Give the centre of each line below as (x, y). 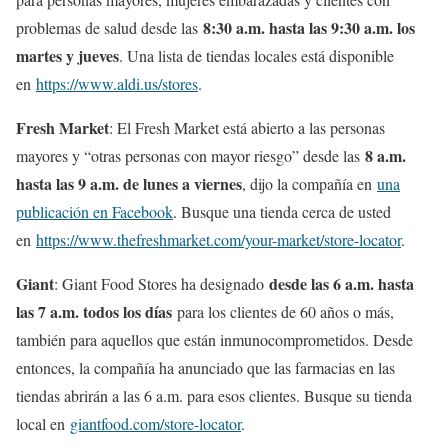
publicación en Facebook (94, 212)
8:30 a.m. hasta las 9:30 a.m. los (309, 28)
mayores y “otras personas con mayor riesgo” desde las (190, 156)
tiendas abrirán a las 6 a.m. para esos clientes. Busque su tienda (214, 396)
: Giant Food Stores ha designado (159, 284)
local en (43, 424)
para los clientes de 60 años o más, (285, 312)
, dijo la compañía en (309, 184)
